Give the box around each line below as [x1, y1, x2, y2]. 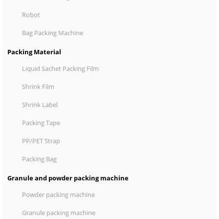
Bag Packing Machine [22, 28, 83, 37]
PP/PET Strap [22, 136, 60, 145]
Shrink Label [22, 100, 58, 109]
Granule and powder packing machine [7, 174, 129, 182]
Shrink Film [22, 82, 54, 91]
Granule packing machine [22, 208, 95, 217]
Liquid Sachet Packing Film [22, 64, 99, 73]
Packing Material [7, 47, 61, 56]
